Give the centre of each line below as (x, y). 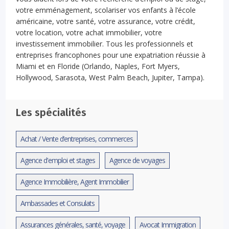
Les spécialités (51, 112)
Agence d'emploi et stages (58, 160)
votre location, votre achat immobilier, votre (89, 32)
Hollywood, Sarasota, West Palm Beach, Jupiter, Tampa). (110, 77)
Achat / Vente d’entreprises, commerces (77, 139)
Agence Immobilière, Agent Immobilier (75, 181)
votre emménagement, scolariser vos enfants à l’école (106, 10)
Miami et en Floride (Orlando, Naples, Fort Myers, (98, 66)
